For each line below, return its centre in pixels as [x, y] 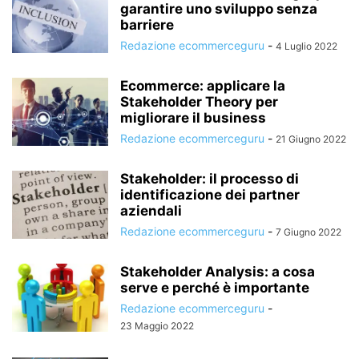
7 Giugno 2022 [309, 232]
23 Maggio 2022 [157, 325]
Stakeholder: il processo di [210, 178]
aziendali [151, 210]
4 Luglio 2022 [307, 46]
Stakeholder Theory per [199, 101]
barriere [147, 24]
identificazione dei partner [210, 194]
